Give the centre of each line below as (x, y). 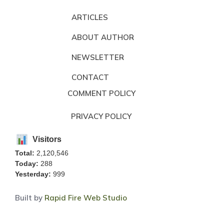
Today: (27, 164)
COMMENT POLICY (101, 93)
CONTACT (90, 77)
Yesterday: (33, 174)
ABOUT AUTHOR (102, 37)
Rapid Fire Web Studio (86, 198)
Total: (25, 153)
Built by (30, 198)
